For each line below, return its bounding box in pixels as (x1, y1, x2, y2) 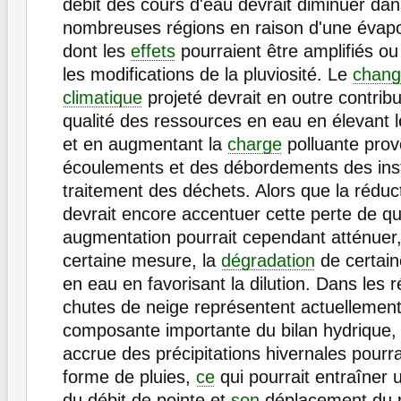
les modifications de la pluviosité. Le (63, 64, 353, 84)
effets (131, 41, 175, 61)
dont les (63, 41, 131, 61)
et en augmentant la (63, 134, 227, 154)
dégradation (221, 251, 315, 270)
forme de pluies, (63, 367, 196, 387)
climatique (63, 88, 142, 107)
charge (227, 134, 282, 154)
